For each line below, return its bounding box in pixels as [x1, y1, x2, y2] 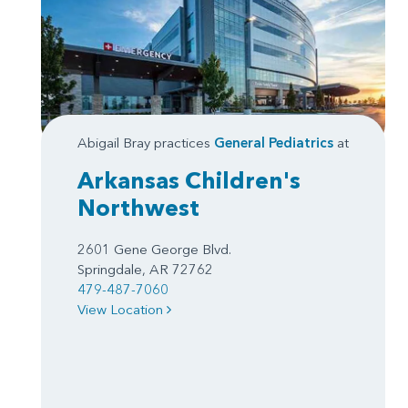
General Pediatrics [214, 134, 333, 152]
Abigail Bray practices [77, 134, 214, 152]
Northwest [77, 194, 199, 222]
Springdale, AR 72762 [77, 260, 213, 279]
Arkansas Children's [77, 167, 301, 195]
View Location [77, 301, 167, 319]
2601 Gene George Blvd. [77, 240, 231, 259]
